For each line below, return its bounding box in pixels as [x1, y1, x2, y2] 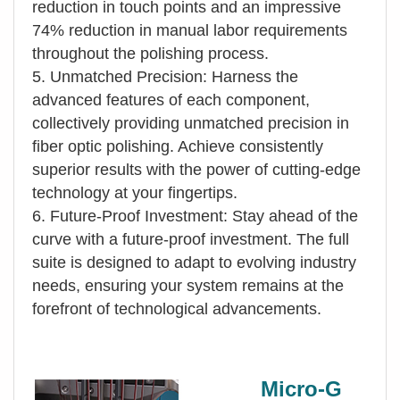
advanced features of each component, [32, 90, 310, 109]
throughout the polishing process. [32, 44, 269, 62]
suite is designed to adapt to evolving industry [32, 253, 356, 271]
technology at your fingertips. [32, 183, 237, 202]
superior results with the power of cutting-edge [32, 160, 361, 179]
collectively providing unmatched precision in [32, 113, 349, 132]
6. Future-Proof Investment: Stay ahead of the [32, 206, 358, 225]
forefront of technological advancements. [32, 299, 321, 318]
